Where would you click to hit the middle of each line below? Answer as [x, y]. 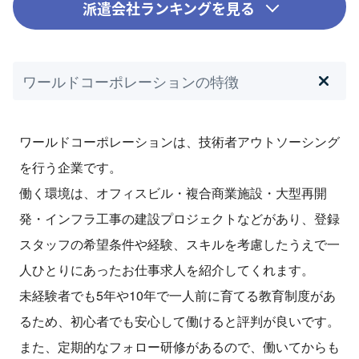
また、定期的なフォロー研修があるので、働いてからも [179, 347]
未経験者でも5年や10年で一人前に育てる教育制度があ [177, 296]
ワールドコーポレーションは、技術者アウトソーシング [179, 142]
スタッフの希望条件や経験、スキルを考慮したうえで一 [179, 244]
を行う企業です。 [71, 167]
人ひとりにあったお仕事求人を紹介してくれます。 [167, 270]
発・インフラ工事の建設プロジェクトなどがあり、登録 [179, 219]
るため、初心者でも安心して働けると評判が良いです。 [179, 321]
